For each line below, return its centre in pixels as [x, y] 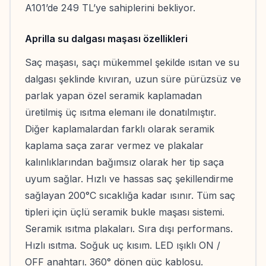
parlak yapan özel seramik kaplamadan [113, 96]
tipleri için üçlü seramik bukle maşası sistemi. [125, 212]
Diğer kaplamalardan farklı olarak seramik [120, 129]
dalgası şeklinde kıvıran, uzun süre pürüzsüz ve [133, 79]
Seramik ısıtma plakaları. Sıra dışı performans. [129, 229]
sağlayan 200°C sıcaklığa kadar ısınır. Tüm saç [130, 195]
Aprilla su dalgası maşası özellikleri [106, 39]
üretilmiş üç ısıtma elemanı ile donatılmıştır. [121, 112]
